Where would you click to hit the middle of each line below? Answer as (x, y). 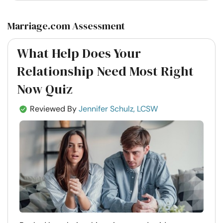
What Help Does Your (79, 53)
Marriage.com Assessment (66, 26)
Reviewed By (53, 109)
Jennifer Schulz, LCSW (118, 109)
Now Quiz (45, 89)
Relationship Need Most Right (105, 71)
